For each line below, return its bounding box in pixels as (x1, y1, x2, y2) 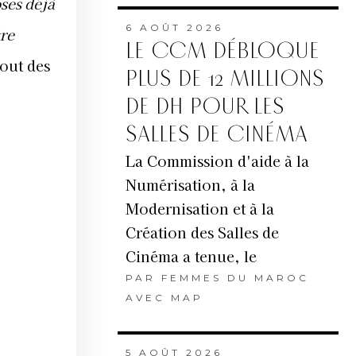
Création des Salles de (125, 222, 279, 243)
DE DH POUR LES (125, 94, 284, 121)
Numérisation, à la (125, 174, 255, 195)
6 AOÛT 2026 (125, 21, 223, 34)
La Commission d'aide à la (125, 150, 309, 172)
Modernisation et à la (125, 198, 274, 219)
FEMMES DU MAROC (161, 272, 309, 284)
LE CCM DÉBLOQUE (125, 38, 319, 65)
